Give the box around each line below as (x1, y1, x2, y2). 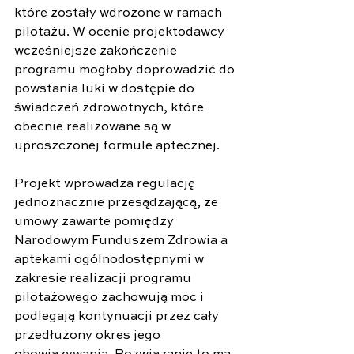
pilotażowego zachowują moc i (14, 291, 207, 304)
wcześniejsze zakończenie (14, 44, 180, 58)
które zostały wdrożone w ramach (14, 6, 225, 20)
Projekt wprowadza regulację (14, 177, 198, 190)
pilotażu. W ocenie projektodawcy (14, 25, 228, 39)
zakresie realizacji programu (14, 272, 194, 285)
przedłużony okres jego (14, 329, 164, 342)
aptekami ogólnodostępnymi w (14, 253, 207, 266)
